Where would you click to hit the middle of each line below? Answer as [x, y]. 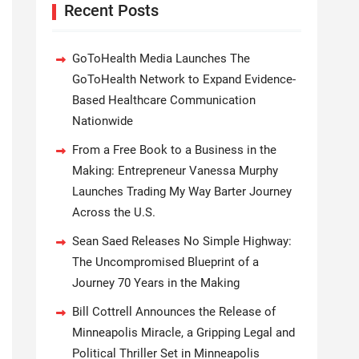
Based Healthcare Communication [164, 100]
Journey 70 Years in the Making [156, 283]
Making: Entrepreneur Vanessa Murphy [175, 171]
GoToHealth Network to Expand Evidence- [184, 79]
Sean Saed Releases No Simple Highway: [182, 241]
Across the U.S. [114, 212]
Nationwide [103, 121]
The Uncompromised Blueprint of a [165, 262]
